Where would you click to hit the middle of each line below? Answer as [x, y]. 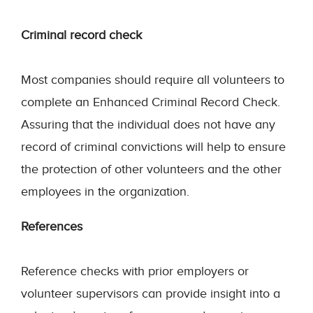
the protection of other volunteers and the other [151, 169]
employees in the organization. [105, 191]
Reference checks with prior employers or [135, 271]
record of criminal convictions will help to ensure [153, 147]
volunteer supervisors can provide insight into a [151, 293]
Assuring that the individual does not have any [148, 124]
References [52, 226]
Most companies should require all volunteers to [153, 80]
